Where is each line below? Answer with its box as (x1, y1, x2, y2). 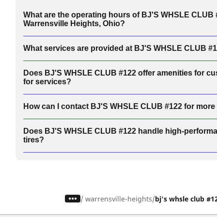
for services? (23, 77, 71, 86)
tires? (23, 135, 44, 144)
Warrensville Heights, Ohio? (23, 19, 125, 28)
